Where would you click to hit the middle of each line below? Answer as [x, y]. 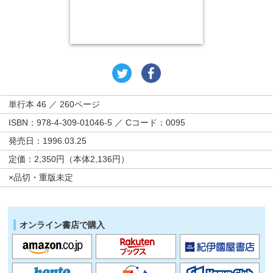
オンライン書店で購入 [62, 225]
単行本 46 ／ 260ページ [55, 104]
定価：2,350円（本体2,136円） [69, 159]
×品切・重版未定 [41, 177]
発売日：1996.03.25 [48, 141]
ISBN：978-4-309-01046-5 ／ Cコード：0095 [97, 122]
